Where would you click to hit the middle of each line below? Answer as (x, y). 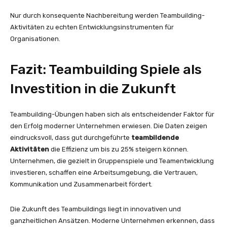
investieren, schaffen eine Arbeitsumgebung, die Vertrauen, (104, 172)
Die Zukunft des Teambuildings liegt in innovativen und (96, 209)
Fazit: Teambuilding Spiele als (106, 69)
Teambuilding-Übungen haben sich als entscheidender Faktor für (112, 114)
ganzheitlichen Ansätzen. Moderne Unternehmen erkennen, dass (112, 220)
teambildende (155, 137)
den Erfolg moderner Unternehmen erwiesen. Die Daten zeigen (109, 126)
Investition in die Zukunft (93, 88)
